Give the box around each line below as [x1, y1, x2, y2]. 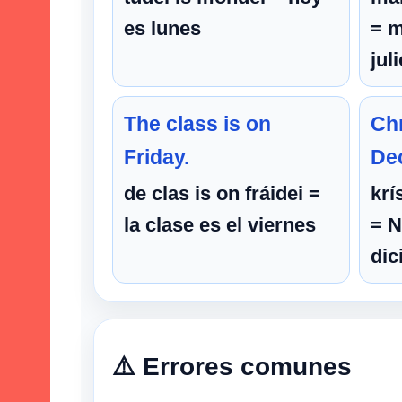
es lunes [124, 16, 201, 39]
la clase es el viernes [124, 213, 316, 236]
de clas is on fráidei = [124, 181, 320, 205]
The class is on [124, 111, 271, 135]
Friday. [124, 144, 189, 169]
